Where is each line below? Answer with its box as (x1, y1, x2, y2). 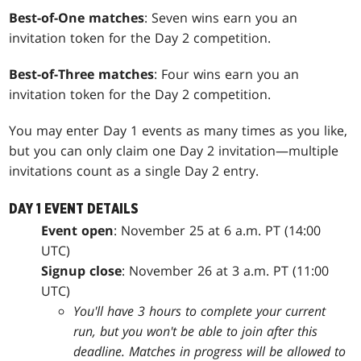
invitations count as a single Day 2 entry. (9, 161, 259, 180)
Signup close (41, 261, 122, 280)
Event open (41, 221, 114, 239)
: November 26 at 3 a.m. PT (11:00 (122, 261, 330, 280)
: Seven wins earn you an (144, 8, 298, 27)
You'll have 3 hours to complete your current (73, 301, 326, 320)
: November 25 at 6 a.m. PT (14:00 (114, 221, 322, 239)
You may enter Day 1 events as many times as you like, (9, 121, 348, 139)
